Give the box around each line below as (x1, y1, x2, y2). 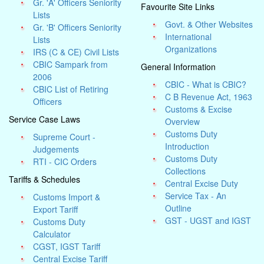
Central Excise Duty (165, 177, 239, 189)
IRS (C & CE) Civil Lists (33, 46, 120, 58)
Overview (165, 115, 200, 127)
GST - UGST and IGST (165, 214, 252, 226)
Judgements (33, 143, 80, 155)
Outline (165, 202, 192, 214)
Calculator (33, 228, 71, 240)
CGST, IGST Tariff (33, 240, 101, 252)
